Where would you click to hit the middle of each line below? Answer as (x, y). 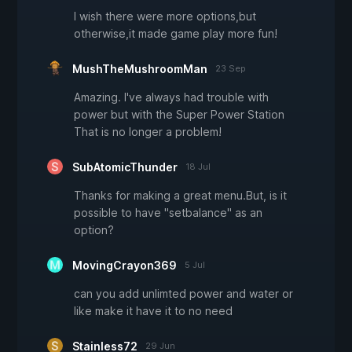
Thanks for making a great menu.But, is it (180, 196)
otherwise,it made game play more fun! (176, 34)
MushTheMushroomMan (140, 69)
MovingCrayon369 (125, 266)
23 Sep (231, 69)
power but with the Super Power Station (179, 115)
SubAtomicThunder (125, 167)
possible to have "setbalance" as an (168, 213)
